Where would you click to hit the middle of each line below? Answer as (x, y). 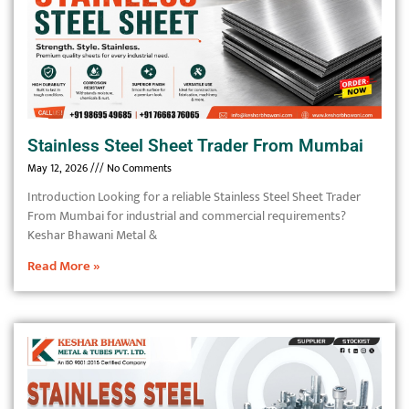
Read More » (64, 266)
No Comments (138, 168)
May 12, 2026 (59, 168)
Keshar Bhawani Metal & (92, 235)
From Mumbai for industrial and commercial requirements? (187, 216)
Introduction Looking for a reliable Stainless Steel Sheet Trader (194, 197)
